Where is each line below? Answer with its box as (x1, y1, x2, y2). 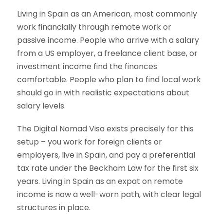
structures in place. (17, 202, 91, 214)
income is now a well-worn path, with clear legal (17, 189, 201, 200)
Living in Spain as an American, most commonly (17, 8, 197, 20)
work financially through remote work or (17, 21, 171, 33)
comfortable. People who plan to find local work (17, 74, 201, 86)
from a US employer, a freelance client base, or (17, 48, 198, 59)
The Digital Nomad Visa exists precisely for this (17, 123, 194, 135)
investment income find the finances (17, 61, 157, 73)
